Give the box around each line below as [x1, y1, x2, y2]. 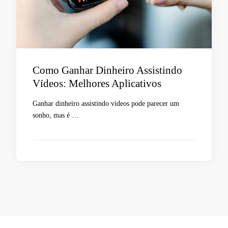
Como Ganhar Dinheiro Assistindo [33, 64, 182, 77]
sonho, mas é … [33, 111, 79, 120]
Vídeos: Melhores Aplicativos [33, 77, 161, 90]
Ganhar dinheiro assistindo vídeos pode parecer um [33, 99, 179, 108]
